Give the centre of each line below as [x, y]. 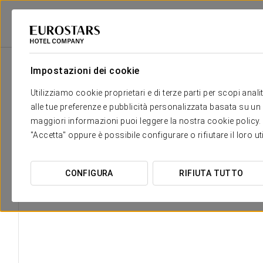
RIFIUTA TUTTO [211, 173]
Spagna [118, 42]
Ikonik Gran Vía [205, 42]
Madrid [155, 42]
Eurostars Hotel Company [51, 42]
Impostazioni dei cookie [85, 71]
